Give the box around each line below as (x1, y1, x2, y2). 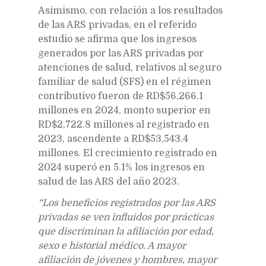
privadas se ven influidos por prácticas (38, 211, 214, 223)
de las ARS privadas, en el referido (38, 19, 197, 30)
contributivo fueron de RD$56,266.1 (38, 90, 203, 102)
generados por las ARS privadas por (38, 47, 204, 59)
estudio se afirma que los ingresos (38, 33, 197, 45)
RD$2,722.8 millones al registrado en (38, 119, 210, 130)
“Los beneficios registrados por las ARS (38, 197, 216, 208)
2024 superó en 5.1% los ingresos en (38, 161, 205, 173)
